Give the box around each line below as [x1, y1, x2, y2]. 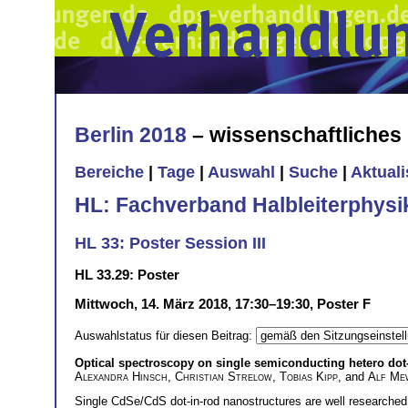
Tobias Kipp [280, 369, 338, 383]
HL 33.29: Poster [75, 266, 179, 282]
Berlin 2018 [75, 122, 187, 147]
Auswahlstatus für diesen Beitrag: [75, 328, 256, 342]
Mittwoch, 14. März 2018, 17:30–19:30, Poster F [75, 295, 371, 311]
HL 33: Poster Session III [75, 233, 266, 252]
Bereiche [75, 163, 144, 182]
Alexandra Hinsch [75, 369, 168, 383]
